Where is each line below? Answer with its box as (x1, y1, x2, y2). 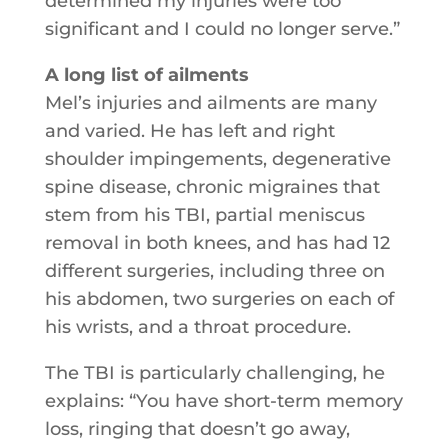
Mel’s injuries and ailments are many (44, 92, 377, 114)
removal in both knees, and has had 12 (44, 232, 390, 254)
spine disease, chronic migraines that (44, 176, 380, 198)
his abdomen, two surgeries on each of (44, 288, 394, 310)
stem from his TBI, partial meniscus (44, 204, 365, 226)
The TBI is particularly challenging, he (44, 362, 385, 384)
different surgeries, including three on (44, 260, 385, 282)
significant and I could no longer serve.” (44, 18, 400, 40)
